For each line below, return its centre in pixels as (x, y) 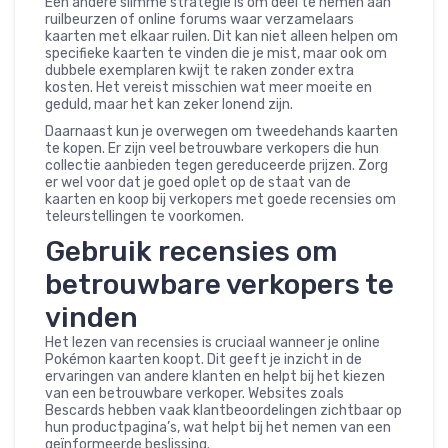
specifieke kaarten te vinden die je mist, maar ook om (216, 54)
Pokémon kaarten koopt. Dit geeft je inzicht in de (203, 360)
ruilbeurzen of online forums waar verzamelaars (199, 20)
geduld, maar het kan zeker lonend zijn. (169, 105)
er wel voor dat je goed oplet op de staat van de (198, 183)
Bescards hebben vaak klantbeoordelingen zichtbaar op (223, 411)
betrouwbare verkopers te (219, 285)
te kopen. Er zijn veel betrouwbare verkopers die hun (212, 149)
